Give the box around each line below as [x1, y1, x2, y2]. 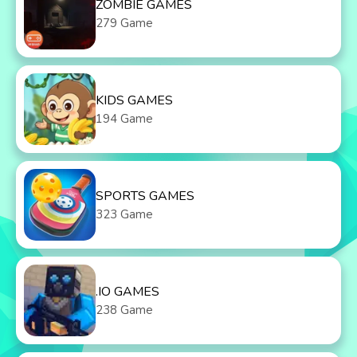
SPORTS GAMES [96, 187, 194, 205]
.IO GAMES [96, 283, 159, 300]
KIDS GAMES [96, 92, 173, 109]
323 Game [96, 206, 153, 222]
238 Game [96, 302, 153, 318]
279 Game [96, 15, 153, 31]
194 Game [96, 111, 153, 127]
